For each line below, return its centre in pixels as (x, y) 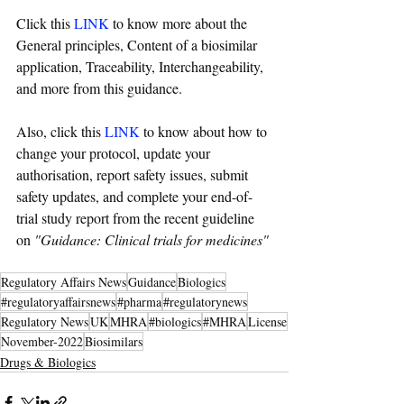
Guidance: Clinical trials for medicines (151, 240)
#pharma (139, 302)
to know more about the (180, 23)
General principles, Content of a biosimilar (138, 45)
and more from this (72, 88)
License (267, 322)
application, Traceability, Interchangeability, (142, 67)
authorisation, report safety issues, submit (134, 175)
